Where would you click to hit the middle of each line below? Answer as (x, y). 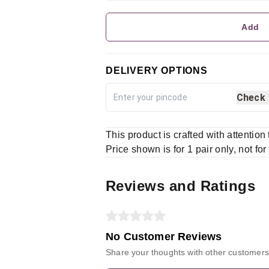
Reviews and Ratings (181, 186)
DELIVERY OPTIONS (157, 71)
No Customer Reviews (164, 237)
